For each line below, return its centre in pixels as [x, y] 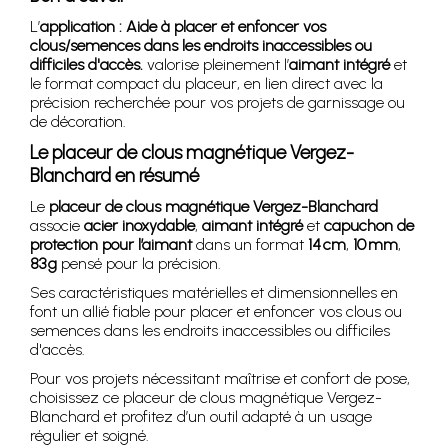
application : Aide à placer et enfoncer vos [183, 26]
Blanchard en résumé [114, 175]
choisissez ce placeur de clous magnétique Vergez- [206, 397]
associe [57, 225]
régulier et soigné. [89, 435]
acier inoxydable [139, 225]
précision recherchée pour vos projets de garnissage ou [217, 102]
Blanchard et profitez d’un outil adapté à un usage [201, 416]
